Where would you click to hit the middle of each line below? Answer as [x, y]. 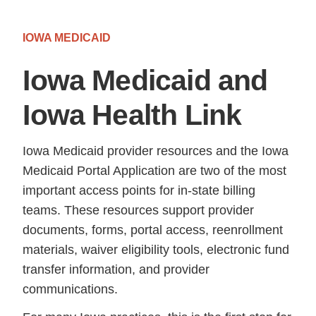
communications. [71, 290]
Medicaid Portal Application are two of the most [155, 171]
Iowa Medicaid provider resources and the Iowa [156, 151]
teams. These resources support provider [139, 211]
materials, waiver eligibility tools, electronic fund [156, 250]
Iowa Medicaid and [145, 81]
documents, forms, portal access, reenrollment [153, 230]
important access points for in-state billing [139, 191]
